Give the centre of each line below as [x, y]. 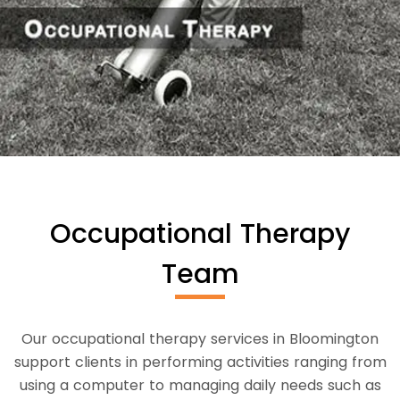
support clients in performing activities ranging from [200, 362]
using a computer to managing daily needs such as [200, 385]
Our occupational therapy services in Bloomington [200, 338]
